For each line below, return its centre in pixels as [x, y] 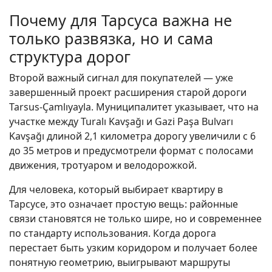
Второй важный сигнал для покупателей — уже [121, 78]
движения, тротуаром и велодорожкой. [103, 165]
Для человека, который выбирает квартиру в [116, 190]
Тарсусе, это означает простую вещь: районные [124, 204]
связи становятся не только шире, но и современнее [135, 219]
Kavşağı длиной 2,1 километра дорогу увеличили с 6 [132, 136]
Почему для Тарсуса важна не [121, 20]
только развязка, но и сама [111, 39]
